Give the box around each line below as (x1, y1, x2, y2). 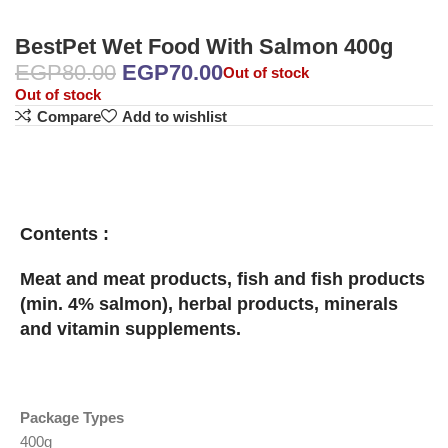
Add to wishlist (121, 107, 227, 125)
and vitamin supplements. (20, 319, 241, 340)
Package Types (20, 409, 124, 427)
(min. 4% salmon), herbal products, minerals (20, 294, 398, 315)
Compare (36, 107, 101, 125)
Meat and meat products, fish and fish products (20, 269, 425, 290)
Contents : (20, 224, 109, 245)
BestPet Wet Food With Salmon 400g (15, 33, 393, 59)
